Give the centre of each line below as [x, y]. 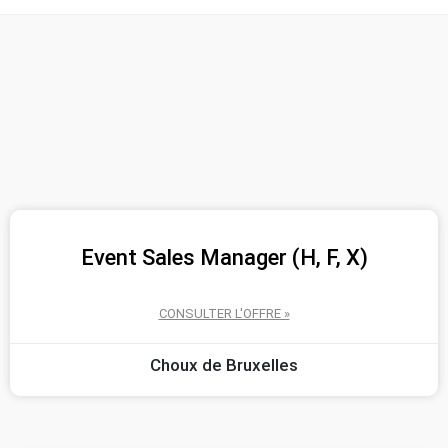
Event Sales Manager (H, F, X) [224, 257]
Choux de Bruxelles [224, 364]
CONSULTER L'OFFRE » [224, 313]
